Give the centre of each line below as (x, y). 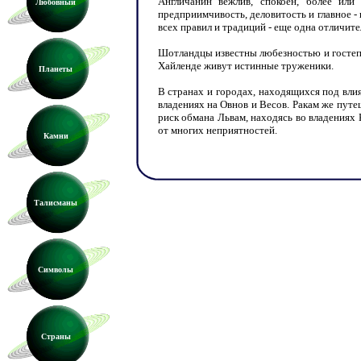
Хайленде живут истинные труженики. (245, 66)
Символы (56, 270)
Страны (56, 336)
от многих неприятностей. (217, 130)
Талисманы (56, 203)
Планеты (56, 69)
